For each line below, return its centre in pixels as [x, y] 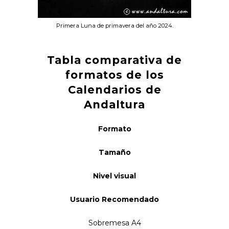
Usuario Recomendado [114, 200]
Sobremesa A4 [114, 223]
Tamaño [114, 153]
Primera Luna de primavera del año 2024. [114, 26]
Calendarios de [114, 90]
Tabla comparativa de [114, 60]
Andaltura [114, 105]
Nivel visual [114, 176]
